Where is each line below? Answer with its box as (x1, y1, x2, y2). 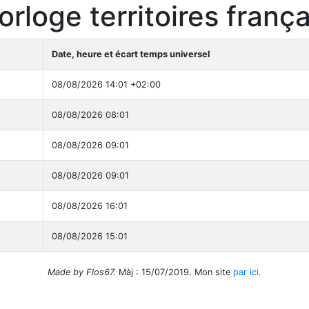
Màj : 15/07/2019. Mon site (116, 267, 233, 277)
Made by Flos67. (48, 267, 116, 277)
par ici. (233, 267, 261, 277)
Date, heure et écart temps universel (52, 49, 210, 59)
